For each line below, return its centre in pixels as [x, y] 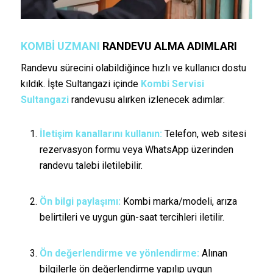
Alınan [213, 253]
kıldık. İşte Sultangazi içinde [80, 83]
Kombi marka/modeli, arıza [179, 202]
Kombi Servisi [172, 83]
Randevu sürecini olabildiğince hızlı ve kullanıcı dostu [133, 68]
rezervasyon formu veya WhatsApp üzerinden [136, 150]
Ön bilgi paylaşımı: [80, 202]
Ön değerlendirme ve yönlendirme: [119, 253]
